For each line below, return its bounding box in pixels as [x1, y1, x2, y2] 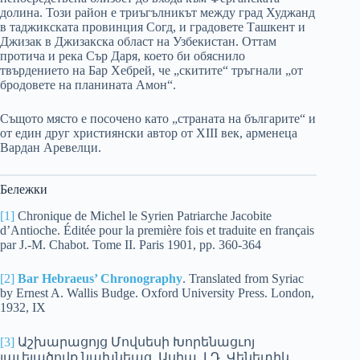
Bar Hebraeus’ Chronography [18, 272, 182, 286]
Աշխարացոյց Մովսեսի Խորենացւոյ [14, 335, 255, 350]
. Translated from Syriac [182, 272, 304, 286]
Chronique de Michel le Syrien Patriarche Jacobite [14, 209, 272, 223]
